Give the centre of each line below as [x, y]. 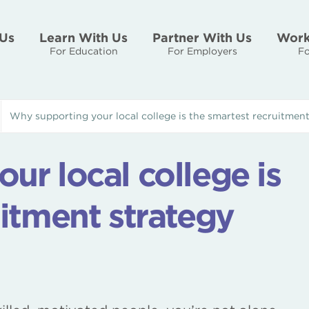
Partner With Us [202, 38]
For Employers [202, 51]
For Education [83, 51]
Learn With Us [83, 38]
